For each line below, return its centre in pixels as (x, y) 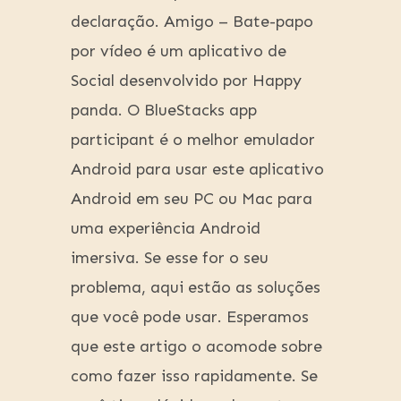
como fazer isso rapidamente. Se (194, 376)
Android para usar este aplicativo (197, 170)
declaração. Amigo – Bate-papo (192, 22)
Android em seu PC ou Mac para (192, 199)
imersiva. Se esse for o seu (170, 258)
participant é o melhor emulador (193, 140)
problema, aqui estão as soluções (196, 288)
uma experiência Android (166, 229)
